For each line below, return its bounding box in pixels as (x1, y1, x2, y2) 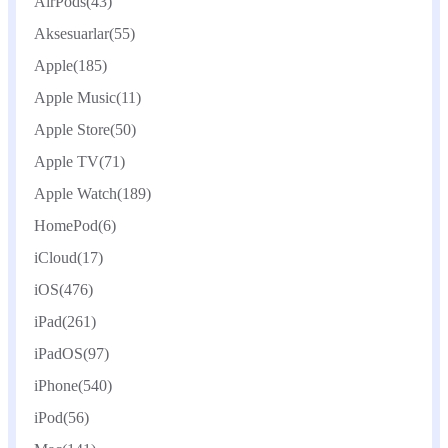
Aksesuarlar (34, 25, 109, 42)
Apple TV (34, 153, 99, 170)
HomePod (34, 217, 98, 234)
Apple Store (34, 121, 110, 138)
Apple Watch (34, 185, 117, 202)
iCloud (34, 249, 77, 266)
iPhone (34, 377, 78, 394)
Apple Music (34, 89, 116, 106)
